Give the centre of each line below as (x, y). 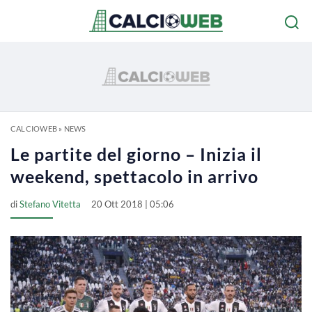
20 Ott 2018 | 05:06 (133, 204)
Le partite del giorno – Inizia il (136, 154)
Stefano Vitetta (50, 204)
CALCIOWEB (34, 128)
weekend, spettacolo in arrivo (134, 176)
